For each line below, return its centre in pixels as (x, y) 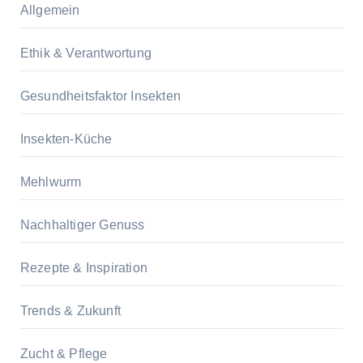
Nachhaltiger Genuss (82, 225)
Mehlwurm (51, 182)
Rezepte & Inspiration (83, 268)
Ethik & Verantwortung (85, 53)
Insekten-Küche (66, 139)
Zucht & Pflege (64, 354)
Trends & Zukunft (70, 311)
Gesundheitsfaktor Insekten (100, 96)
